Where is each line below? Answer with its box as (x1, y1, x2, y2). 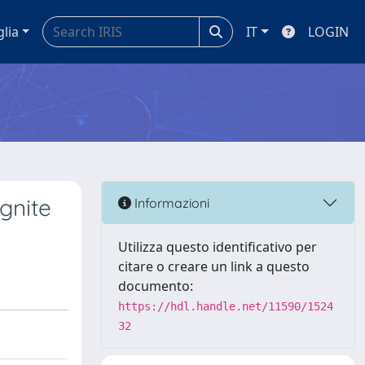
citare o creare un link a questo (118, 257, 310, 275)
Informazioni (131, 194, 209, 211)
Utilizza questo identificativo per (118, 238, 317, 256)
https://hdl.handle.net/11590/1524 (118, 300, 333, 313)
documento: (118, 277, 193, 295)
